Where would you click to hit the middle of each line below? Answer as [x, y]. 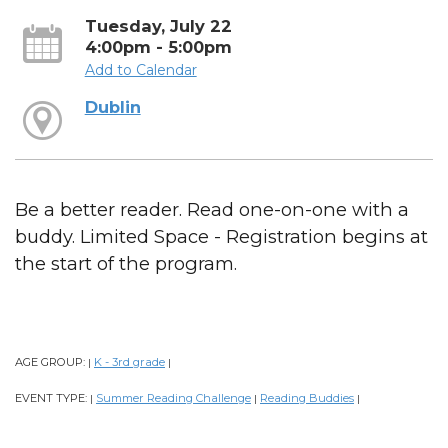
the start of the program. [126, 264]
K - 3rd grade [129, 362]
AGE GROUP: [51, 362]
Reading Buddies [307, 398]
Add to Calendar [140, 69]
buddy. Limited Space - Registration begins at [221, 237]
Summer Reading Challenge [173, 398]
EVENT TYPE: [52, 398]
